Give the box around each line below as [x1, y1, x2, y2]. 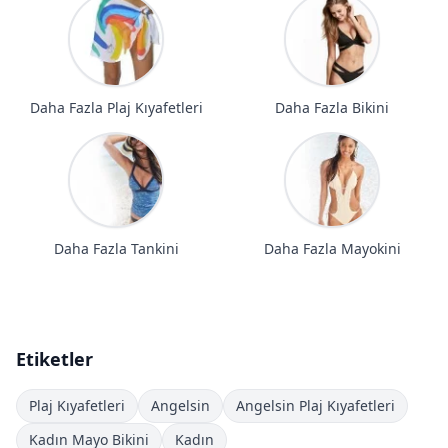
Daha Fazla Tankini [53, 239, 179, 258]
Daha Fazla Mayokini [263, 239, 401, 258]
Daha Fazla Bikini [275, 98, 389, 117]
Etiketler [16, 347, 93, 371]
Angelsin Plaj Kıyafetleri [236, 396, 395, 415]
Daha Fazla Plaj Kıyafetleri [29, 98, 203, 117]
